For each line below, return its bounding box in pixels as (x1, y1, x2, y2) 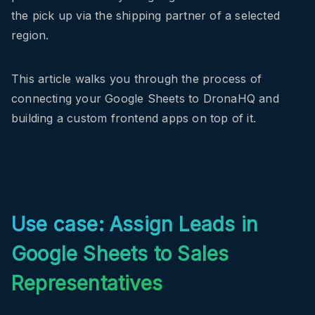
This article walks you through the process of (11, 72, 262, 86)
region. (11, 28, 49, 43)
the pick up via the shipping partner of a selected (11, 8, 281, 23)
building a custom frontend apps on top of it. (11, 111, 257, 126)
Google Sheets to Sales (11, 242, 229, 266)
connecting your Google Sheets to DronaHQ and (11, 91, 279, 106)
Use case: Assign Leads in (11, 212, 259, 237)
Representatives (11, 271, 162, 296)
